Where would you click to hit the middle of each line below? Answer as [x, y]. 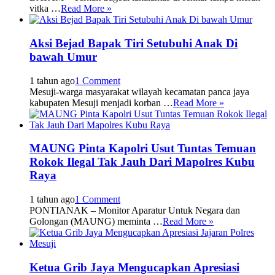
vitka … [45, 9]
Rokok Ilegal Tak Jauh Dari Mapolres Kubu [142, 162]
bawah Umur [63, 56]
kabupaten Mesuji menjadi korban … [101, 103]
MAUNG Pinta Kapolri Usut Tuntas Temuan [143, 149]
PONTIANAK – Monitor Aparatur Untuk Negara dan [135, 210]
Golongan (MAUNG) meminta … [96, 221]
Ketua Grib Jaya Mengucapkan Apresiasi [134, 267]
